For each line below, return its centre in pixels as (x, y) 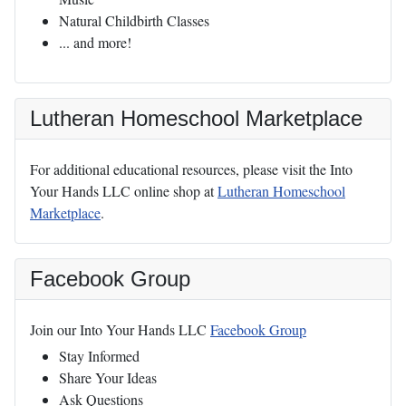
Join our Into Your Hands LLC (120, 330)
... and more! (95, 43)
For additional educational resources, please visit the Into (191, 169)
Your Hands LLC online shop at (124, 191)
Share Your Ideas (108, 378)
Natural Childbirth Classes (134, 21)
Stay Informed (99, 356)
